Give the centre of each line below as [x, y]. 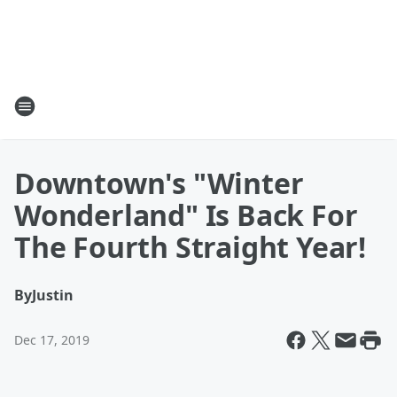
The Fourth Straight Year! [190, 247]
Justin [53, 295]
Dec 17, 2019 [52, 340]
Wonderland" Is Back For [186, 215]
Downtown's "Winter [159, 183]
